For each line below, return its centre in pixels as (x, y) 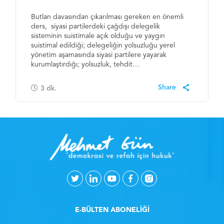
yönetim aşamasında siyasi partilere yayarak (99, 55)
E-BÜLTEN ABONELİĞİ (112, 210)
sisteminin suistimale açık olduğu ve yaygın (98, 36)
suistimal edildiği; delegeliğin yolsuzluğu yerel (103, 46)
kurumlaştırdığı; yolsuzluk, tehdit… (85, 65)
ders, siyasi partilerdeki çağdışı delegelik (96, 27)
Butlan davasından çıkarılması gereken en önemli (107, 17)
